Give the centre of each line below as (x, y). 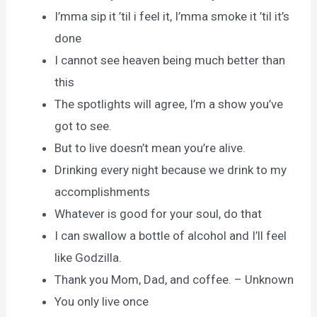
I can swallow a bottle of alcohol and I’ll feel (171, 235)
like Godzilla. (88, 257)
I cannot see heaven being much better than (170, 60)
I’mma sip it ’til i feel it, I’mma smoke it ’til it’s (172, 16)
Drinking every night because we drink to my (171, 169)
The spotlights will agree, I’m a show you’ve (169, 104)
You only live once (102, 301)
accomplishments (103, 191)
